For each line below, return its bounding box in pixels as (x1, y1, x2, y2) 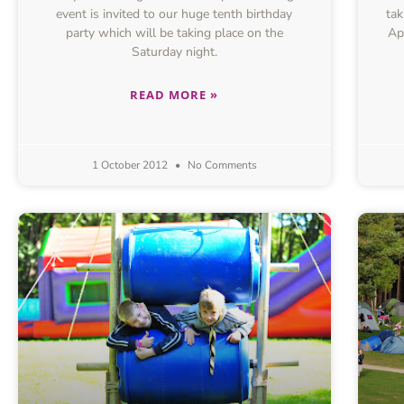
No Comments (184, 158, 257, 173)
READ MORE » (130, 87, 219, 104)
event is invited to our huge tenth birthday (56, 5, 293, 23)
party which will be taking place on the (65, 24, 283, 42)
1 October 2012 (91, 158, 170, 173)
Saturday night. (131, 43, 217, 61)
